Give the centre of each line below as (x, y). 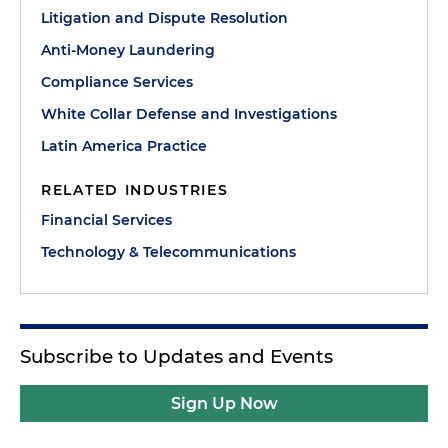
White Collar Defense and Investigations (189, 113)
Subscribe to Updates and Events (176, 356)
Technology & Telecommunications (168, 251)
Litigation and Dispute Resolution (164, 17)
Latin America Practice (124, 145)
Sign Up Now (224, 403)
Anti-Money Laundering (128, 49)
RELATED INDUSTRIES (135, 189)
